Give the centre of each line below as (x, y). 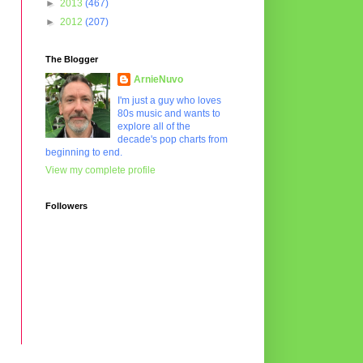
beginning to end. (84, 153)
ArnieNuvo (158, 80)
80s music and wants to (169, 114)
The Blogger (72, 60)
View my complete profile (100, 171)
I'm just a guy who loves (169, 101)
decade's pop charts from (173, 140)
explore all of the (154, 127)
